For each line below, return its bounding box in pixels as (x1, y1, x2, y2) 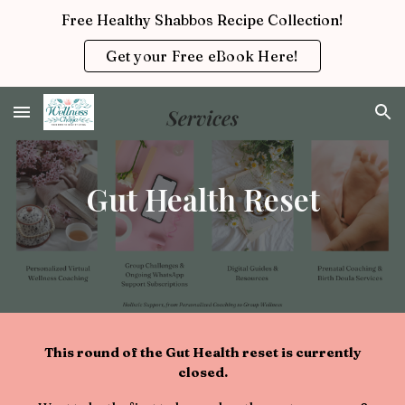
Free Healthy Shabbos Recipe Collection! (61, 11, 344, 29)
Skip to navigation (278, 25, 391, 42)
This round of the (43, 344, 165, 361)
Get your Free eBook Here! (106, 47, 299, 65)
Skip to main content (14, 25, 143, 42)
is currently (278, 344, 362, 361)
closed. (177, 364, 228, 381)
